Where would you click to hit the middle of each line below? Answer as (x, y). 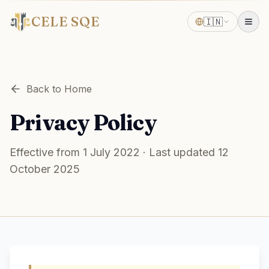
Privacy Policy (83, 122)
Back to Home (59, 89)
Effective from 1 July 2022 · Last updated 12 (119, 152)
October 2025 (45, 169)
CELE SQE (66, 22)
